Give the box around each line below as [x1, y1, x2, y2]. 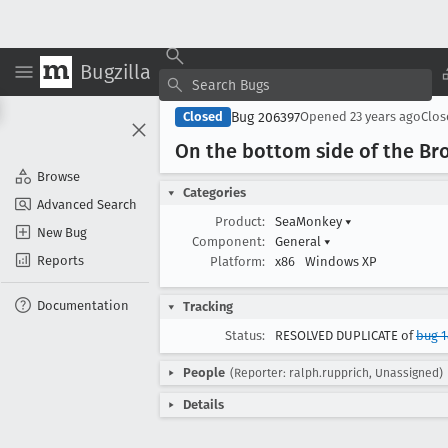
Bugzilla [80, 59, 151, 84]
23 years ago [350, 109, 421, 124]
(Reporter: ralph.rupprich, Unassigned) [230, 366, 443, 380]
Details [183, 397, 224, 412]
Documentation [37, 297, 129, 313]
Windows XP [305, 254, 377, 269]
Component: [192, 234, 265, 249]
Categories [183, 185, 246, 200]
